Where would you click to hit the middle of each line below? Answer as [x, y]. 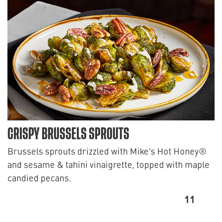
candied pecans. [39, 178]
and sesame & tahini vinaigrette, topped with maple [109, 164]
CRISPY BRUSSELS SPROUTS [68, 134]
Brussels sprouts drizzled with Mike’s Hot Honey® [107, 151]
